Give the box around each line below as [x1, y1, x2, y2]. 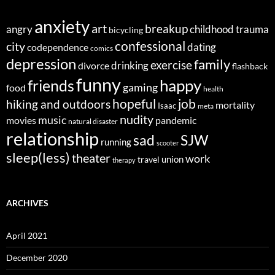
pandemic [155, 114, 196, 126]
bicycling [109, 25, 143, 36]
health [203, 85, 223, 93]
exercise [150, 58, 192, 72]
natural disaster [68, 117, 118, 126]
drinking [111, 60, 149, 72]
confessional [115, 38, 185, 54]
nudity [120, 112, 153, 127]
